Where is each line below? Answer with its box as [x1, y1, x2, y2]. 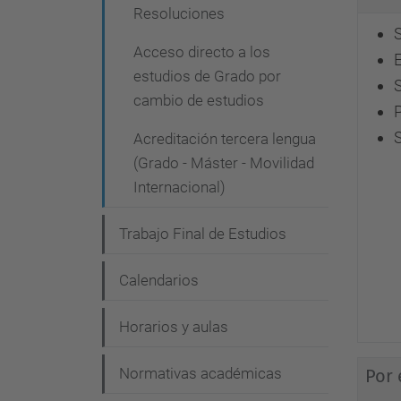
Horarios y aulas [119, 318, 228, 336]
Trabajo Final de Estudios [119, 225, 286, 243]
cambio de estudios [133, 91, 264, 109]
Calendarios [119, 271, 199, 289]
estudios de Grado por [133, 67, 281, 85]
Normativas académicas [119, 364, 282, 382]
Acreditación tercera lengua [133, 130, 316, 148]
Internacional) [133, 178, 226, 196]
